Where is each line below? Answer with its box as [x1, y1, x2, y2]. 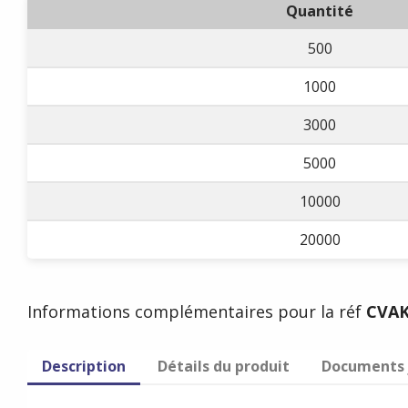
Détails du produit [158, 356, 291, 376]
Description [42, 356, 126, 376]
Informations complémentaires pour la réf [27, 301, 366, 322]
